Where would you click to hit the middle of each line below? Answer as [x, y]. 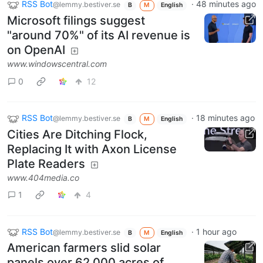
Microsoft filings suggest [76, 21]
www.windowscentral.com [57, 64]
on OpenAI [36, 50]
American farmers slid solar [84, 248]
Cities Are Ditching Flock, [77, 134]
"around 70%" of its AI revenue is [99, 36]
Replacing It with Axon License [92, 149]
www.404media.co [43, 177]
